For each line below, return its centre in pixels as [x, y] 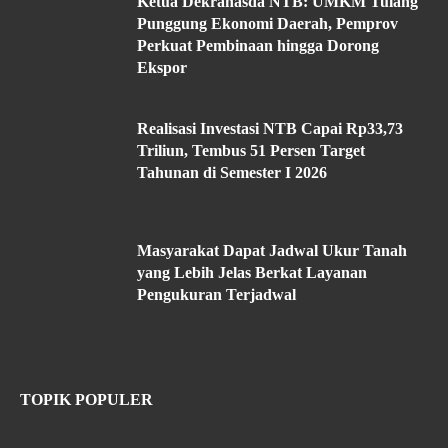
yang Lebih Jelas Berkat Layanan [252, 272]
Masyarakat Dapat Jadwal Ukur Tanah [272, 250]
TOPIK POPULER [86, 399]
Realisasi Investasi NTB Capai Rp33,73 [270, 128]
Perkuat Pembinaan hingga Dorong [258, 45]
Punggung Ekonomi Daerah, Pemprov [267, 23]
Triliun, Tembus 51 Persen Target [251, 150]
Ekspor [162, 67]
